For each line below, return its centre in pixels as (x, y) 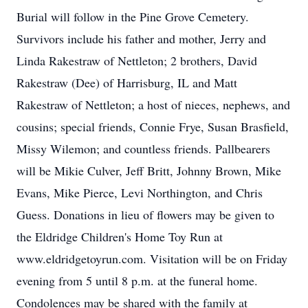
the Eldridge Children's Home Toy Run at (120, 236)
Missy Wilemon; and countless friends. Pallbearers (143, 148)
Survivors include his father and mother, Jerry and (141, 38)
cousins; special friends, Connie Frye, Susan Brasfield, (153, 126)
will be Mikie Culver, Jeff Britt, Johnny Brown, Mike (149, 170)
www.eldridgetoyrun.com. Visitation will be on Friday (152, 258)
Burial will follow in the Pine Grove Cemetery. (133, 16)
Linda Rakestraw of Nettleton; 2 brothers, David (137, 60)
